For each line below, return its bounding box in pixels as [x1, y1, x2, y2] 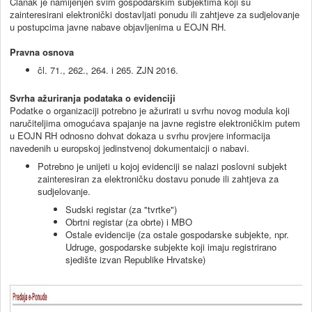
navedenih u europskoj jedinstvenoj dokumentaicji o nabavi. [10, 141, 249, 155]
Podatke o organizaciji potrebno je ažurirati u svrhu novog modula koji [10, 103, 290, 117]
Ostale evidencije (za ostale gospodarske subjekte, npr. [65, 227, 289, 241]
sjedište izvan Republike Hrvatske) [65, 252, 208, 266]
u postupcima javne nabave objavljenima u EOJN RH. [10, 19, 226, 33]
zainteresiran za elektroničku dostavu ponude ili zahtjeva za [38, 171, 279, 185]
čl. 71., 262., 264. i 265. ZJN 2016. [38, 63, 178, 77]
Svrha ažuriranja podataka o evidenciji [10, 91, 175, 104]
